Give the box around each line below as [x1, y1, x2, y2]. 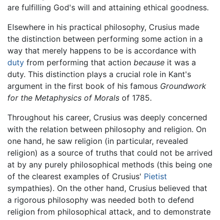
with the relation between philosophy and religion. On [7, 124, 206, 134]
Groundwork [160, 81, 206, 91]
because [134, 57, 165, 67]
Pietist [144, 171, 167, 181]
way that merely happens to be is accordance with [7, 45, 196, 55]
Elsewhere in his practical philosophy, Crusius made [7, 22, 199, 32]
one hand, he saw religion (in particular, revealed [7, 136, 188, 146]
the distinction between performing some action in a [7, 33, 203, 44]
